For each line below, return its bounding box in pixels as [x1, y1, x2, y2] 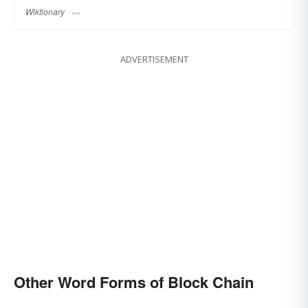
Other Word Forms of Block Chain [14, 271, 254, 294]
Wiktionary [25, 5, 65, 18]
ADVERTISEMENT [120, 53, 188, 66]
